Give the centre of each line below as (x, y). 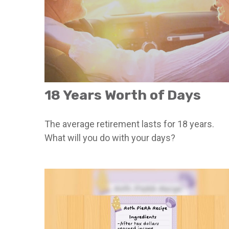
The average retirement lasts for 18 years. (129, 124)
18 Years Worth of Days (123, 95)
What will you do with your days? (110, 138)
